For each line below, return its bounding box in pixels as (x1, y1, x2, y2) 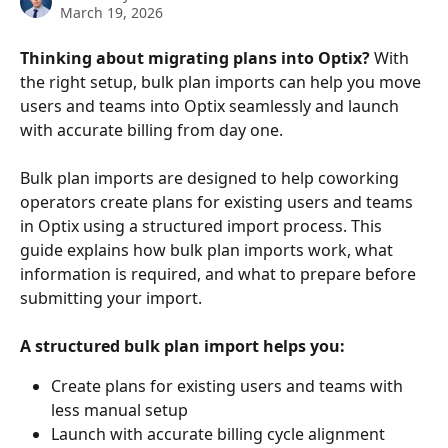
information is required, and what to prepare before (20, 263, 420, 285)
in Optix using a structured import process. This (20, 215, 386, 237)
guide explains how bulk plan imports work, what (20, 239, 397, 261)
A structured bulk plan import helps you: (20, 335, 345, 357)
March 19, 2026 (60, 3, 163, 22)
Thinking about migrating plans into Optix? (20, 47, 370, 69)
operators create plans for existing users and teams (20, 191, 417, 213)
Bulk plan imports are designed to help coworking (20, 167, 403, 189)
